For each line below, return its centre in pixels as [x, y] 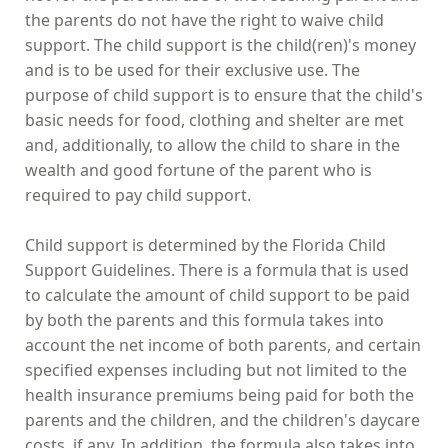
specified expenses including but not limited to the [216, 369]
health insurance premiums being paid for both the [219, 394]
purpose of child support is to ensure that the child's [224, 94]
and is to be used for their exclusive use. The [192, 69]
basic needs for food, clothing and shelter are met [214, 119]
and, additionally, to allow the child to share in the [212, 144]
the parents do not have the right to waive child [204, 19]
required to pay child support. [138, 194]
